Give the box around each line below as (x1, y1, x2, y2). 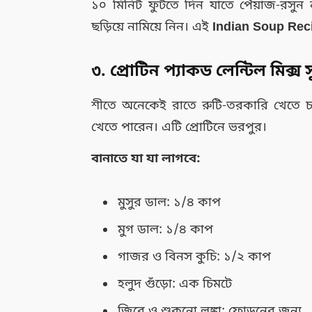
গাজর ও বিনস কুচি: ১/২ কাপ (118, 249, 272, 266)
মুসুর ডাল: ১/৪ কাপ (118, 194, 221, 212)
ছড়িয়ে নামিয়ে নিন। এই (91, 18, 213, 36)
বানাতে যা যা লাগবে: (91, 150, 201, 168)
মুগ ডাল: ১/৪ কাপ (118, 221, 214, 239)
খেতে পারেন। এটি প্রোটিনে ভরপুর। (91, 119, 267, 136)
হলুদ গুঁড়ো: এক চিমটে (118, 276, 233, 293)
